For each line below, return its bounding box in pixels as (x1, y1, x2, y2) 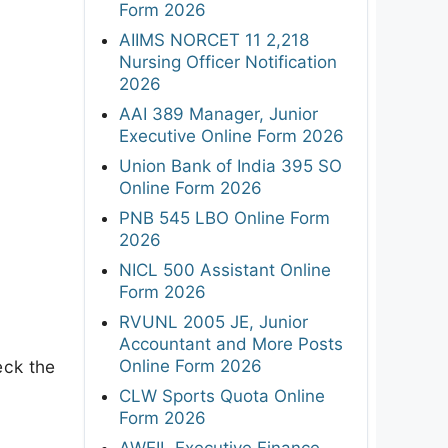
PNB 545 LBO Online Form (119, 207, 330, 228)
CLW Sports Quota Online (119, 385, 325, 406)
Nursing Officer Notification (119, 51, 337, 72)
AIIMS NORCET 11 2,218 (119, 29, 309, 50)
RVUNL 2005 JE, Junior (119, 311, 308, 332)
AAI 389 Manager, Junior (119, 103, 318, 124)
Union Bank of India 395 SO (119, 155, 342, 176)
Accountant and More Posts (119, 333, 343, 354)
